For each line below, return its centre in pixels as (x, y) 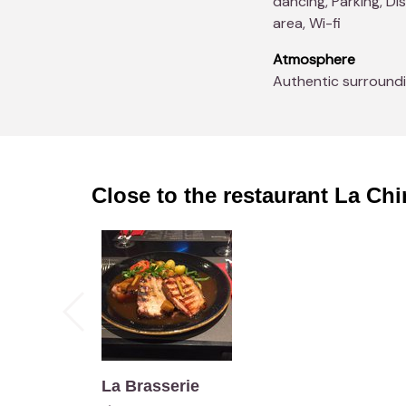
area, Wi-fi (306, 24)
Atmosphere (314, 60)
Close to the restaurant (213, 196)
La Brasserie (150, 387)
